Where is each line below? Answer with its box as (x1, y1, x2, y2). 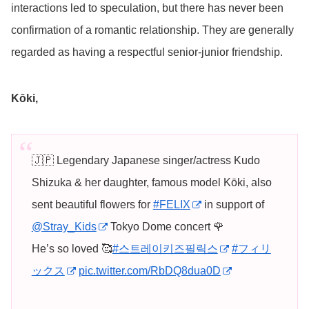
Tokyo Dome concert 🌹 (107, 221, 224, 233)
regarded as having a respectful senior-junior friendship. (11, 46, 283, 58)
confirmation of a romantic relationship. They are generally (11, 23, 294, 36)
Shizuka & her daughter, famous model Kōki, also (31, 177, 272, 189)
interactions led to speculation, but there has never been (11, 1, 283, 14)
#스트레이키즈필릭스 (112, 243, 218, 255)
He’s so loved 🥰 (31, 243, 112, 255)
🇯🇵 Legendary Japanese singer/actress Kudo (31, 154, 260, 167)
